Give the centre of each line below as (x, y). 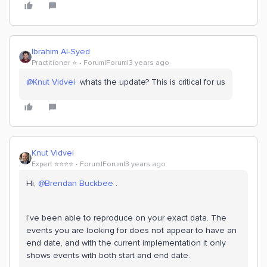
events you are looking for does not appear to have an (131, 231)
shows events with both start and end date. (108, 256)
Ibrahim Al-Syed (61, 52)
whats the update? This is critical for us (150, 82)
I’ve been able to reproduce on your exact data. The (126, 218)
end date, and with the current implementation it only (126, 243)
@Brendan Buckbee (76, 184)
